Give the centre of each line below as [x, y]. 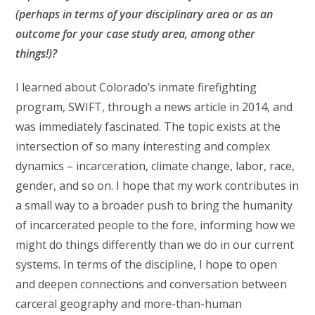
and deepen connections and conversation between [152, 284]
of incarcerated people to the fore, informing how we [156, 225]
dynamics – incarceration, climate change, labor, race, [155, 166]
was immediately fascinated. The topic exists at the [148, 126]
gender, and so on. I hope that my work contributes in [157, 185]
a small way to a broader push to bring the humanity [154, 205]
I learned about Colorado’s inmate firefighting [136, 87]
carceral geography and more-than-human [129, 303]
